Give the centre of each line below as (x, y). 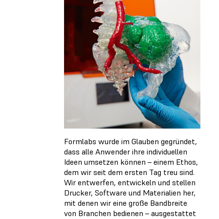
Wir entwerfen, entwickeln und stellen (130, 183)
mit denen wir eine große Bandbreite (126, 203)
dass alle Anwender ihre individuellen (126, 152)
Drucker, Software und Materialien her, (130, 193)
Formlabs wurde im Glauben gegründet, (131, 142)
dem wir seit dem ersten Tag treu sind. (129, 172)
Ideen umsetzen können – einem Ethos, (131, 162)
